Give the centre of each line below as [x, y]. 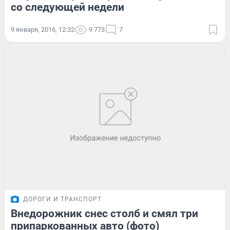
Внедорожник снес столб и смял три [104, 214]
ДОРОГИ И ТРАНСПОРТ [62, 199]
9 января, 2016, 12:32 [43, 29]
